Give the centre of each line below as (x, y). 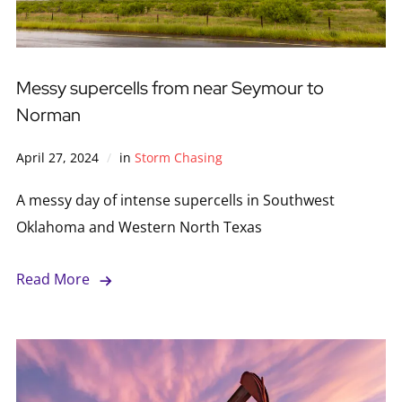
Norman (48, 115)
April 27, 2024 (57, 158)
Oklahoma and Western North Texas (139, 227)
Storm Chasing (178, 158)
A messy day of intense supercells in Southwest (175, 201)
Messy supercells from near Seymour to (170, 88)
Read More (52, 280)
